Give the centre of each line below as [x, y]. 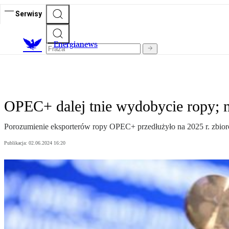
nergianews [78, 44]
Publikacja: [16, 143]
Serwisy [29, 14]
